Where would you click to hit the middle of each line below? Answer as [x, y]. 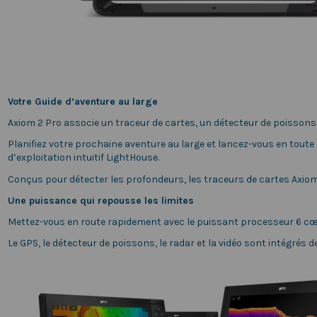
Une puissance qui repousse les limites [100, 200]
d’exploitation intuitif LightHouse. [83, 158]
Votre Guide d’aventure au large [82, 101]
